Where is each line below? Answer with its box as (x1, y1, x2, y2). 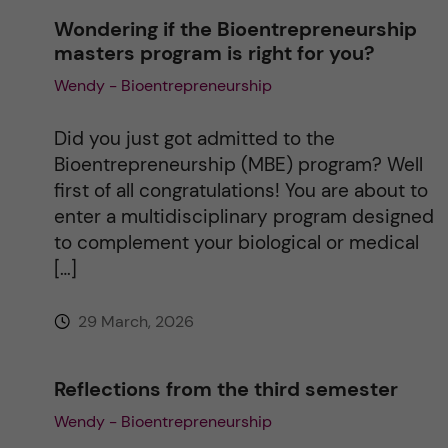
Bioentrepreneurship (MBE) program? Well (53, 151, 423, 177)
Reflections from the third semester (53, 375, 398, 402)
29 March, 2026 (73, 310, 194, 332)
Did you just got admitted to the (53, 125, 335, 151)
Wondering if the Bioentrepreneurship (53, 15, 417, 42)
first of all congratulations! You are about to (53, 177, 428, 203)
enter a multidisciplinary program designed (53, 203, 434, 229)
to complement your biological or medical (53, 229, 419, 255)
